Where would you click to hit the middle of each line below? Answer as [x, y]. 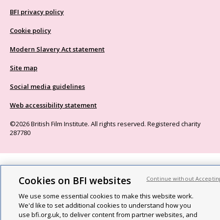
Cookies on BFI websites [75, 180]
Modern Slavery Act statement [57, 49]
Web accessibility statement [53, 105]
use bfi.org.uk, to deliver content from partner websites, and [108, 215]
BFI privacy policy [37, 12]
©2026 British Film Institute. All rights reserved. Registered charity [105, 124]
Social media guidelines [47, 87]
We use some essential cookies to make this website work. [106, 196]
